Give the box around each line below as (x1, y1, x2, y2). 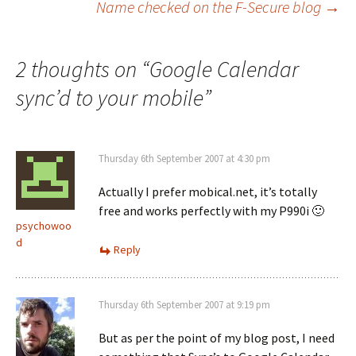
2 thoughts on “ (16, 55, 149, 83)
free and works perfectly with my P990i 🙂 (99, 203, 324, 219)
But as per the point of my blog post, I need (99, 330, 335, 346)
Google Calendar (149, 55, 299, 83)
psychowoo (16, 219, 72, 233)
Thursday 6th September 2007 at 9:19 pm (99, 298, 270, 311)
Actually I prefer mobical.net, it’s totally (99, 184, 317, 199)
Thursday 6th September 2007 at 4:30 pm (99, 152, 270, 165)
